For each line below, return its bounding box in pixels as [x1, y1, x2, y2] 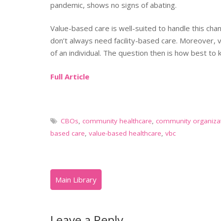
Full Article [50, 71, 89, 81]
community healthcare [82, 116, 152, 125]
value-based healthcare [89, 128, 161, 138]
